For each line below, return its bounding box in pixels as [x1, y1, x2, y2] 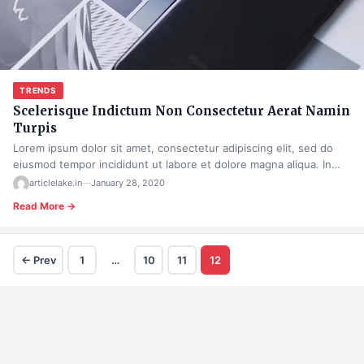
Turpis [13, 119, 57, 136]
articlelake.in [29, 177, 82, 189]
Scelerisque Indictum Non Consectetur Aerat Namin [13, 102, 350, 119]
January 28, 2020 [91, 177, 165, 189]
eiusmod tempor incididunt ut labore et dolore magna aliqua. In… [13, 157, 340, 171]
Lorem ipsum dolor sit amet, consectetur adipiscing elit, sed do [13, 141, 333, 154]
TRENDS [19, 84, 57, 95]
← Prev [20, 253, 56, 266]
